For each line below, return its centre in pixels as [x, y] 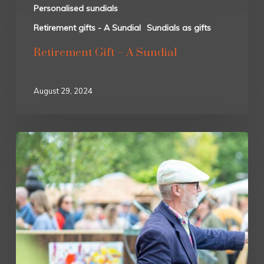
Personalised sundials [75, 9]
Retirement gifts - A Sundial [87, 28]
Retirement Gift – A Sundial [105, 53]
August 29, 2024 [63, 91]
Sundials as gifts [179, 28]
